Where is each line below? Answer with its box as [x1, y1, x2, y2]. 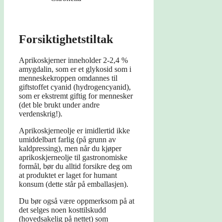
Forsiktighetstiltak [19, 33, 113, 46]
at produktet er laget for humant [19, 171, 117, 180]
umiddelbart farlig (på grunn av [19, 135, 116, 144]
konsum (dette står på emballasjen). [19, 180, 128, 189]
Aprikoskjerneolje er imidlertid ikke [19, 126, 130, 135]
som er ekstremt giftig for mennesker [19, 92, 133, 101]
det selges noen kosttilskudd [19, 206, 106, 215]
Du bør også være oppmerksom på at [19, 197, 134, 206]
